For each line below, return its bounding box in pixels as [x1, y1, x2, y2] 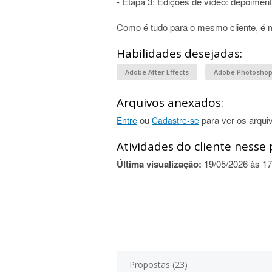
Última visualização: [117, 157, 202, 171]
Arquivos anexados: [117, 95, 223, 110]
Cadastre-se [152, 114, 199, 126]
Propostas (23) [129, 259, 188, 270]
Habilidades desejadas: [117, 46, 242, 61]
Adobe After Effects [125, 67, 189, 76]
